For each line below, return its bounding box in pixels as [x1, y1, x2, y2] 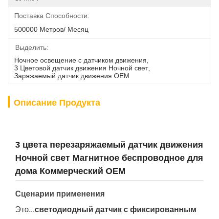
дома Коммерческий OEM [15, 166, 126, 176]
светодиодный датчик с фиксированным [35, 205, 197, 214]
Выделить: [15, 44, 48, 51]
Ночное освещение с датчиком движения [14, 56, 147, 64]
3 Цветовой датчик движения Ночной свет [14, 64, 148, 72]
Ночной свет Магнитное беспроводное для [15, 153, 203, 163]
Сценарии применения [15, 190, 105, 198]
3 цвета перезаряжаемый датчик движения [15, 140, 203, 150]
